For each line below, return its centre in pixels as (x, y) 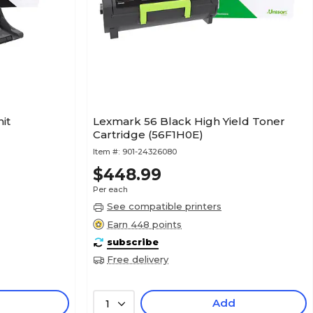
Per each (110, 190)
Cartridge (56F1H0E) (176, 135)
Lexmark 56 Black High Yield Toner (189, 122)
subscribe (133, 241)
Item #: (106, 152)
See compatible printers (164, 206)
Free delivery (138, 260)
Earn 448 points (144, 224)
